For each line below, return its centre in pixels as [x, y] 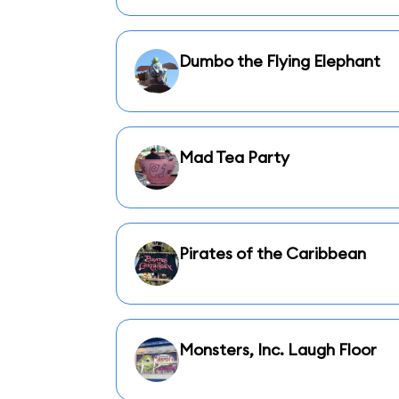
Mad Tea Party [234, 157]
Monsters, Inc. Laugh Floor [277, 350]
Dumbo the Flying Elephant [279, 61]
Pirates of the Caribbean [272, 253]
